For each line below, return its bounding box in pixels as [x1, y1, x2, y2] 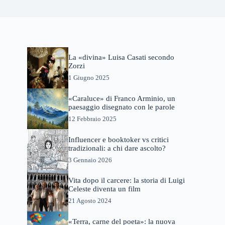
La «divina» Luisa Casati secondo [68, 53, 174, 62]
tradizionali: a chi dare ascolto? [68, 144, 166, 152]
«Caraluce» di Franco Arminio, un [68, 94, 175, 102]
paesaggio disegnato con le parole [68, 102, 175, 111]
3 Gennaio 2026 [68, 156, 112, 164]
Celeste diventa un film [68, 185, 141, 193]
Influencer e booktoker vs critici [68, 135, 169, 144]
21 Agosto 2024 [68, 197, 111, 205]
